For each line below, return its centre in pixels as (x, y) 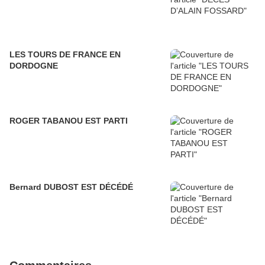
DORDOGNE (34, 66)
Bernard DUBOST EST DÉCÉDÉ (71, 187)
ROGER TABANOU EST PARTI (69, 121)
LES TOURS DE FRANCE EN (65, 55)
